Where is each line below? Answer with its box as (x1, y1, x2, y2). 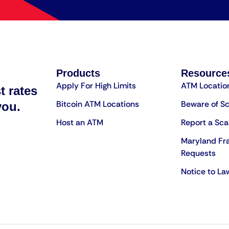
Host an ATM (56, 117, 103, 128)
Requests (180, 147, 216, 158)
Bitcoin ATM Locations (56, 98, 139, 109)
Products (56, 67, 100, 79)
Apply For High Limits (56, 80, 136, 91)
